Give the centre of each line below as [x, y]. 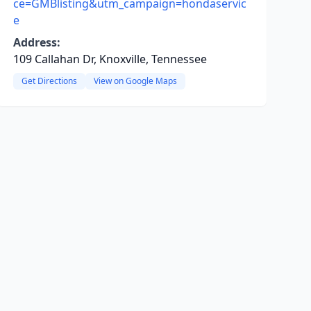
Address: [36, 42]
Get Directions [49, 81]
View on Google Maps [135, 81]
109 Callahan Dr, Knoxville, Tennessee [110, 59]
